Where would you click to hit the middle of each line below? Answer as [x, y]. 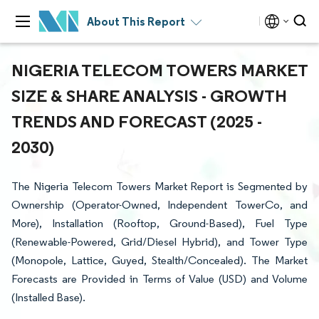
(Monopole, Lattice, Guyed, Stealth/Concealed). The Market [159, 260]
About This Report [136, 21]
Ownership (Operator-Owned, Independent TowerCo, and [159, 205]
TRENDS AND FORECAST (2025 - [137, 121]
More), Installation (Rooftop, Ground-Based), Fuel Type [159, 223]
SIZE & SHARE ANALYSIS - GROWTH [149, 95]
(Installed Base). [48, 297]
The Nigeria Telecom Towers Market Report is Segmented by [159, 186]
